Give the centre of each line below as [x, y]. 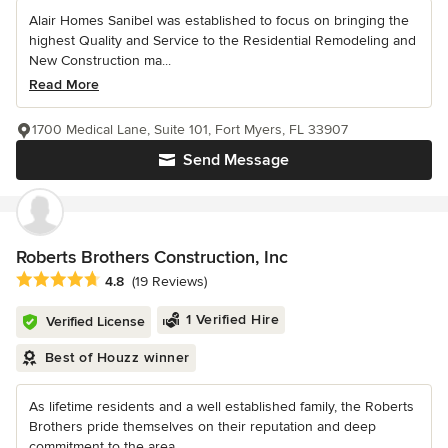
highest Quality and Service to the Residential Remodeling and [222, 41]
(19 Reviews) [169, 282]
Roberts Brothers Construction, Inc [152, 257]
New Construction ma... [100, 61]
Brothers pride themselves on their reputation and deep [202, 427]
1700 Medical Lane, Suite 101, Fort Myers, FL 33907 [190, 130]
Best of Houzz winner [117, 358]
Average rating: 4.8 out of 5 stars [128, 280]
